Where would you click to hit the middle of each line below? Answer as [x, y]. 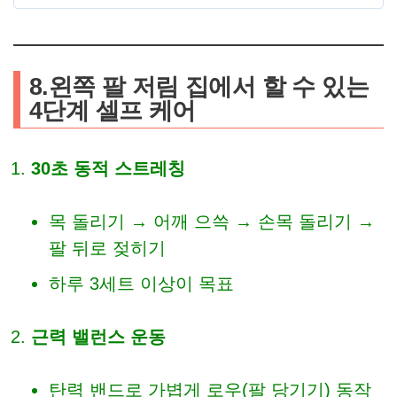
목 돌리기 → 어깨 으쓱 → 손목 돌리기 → [212, 222]
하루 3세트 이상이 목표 [141, 284]
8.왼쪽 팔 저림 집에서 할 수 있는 [199, 87]
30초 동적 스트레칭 [108, 169]
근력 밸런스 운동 [98, 337]
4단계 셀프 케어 [113, 111]
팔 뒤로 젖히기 [107, 249]
